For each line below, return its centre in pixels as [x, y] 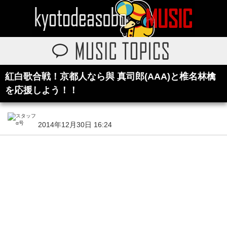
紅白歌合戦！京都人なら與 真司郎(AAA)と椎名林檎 [110, 77]
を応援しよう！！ [42, 90]
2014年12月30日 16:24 [75, 125]
